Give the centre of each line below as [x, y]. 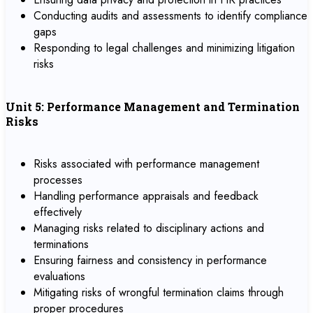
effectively [58, 212]
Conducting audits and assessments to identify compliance [170, 16]
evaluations [59, 276]
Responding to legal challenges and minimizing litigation [164, 48]
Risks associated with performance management [146, 164]
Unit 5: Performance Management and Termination [153, 107]
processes [58, 180]
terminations [61, 244]
